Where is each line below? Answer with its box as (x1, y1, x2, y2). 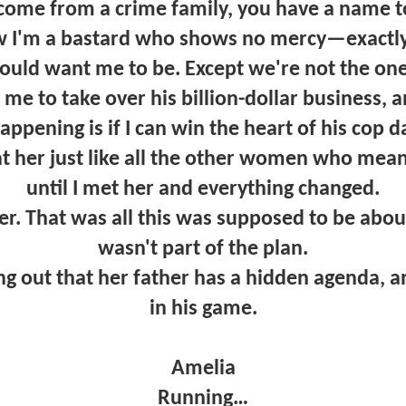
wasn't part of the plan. (98, 237, 308, 260)
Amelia (170, 357, 236, 380)
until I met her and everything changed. (26, 178, 380, 200)
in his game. (149, 297, 257, 320)
